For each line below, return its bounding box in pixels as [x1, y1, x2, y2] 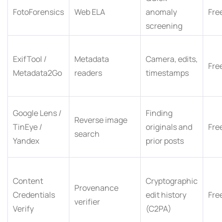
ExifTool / [13, 53, 47, 64]
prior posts [146, 135, 184, 146]
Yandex [13, 135, 39, 146]
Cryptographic [146, 175, 198, 186]
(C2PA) [146, 203, 171, 214]
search [74, 128, 100, 139]
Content [13, 175, 43, 186]
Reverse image [74, 114, 127, 125]
